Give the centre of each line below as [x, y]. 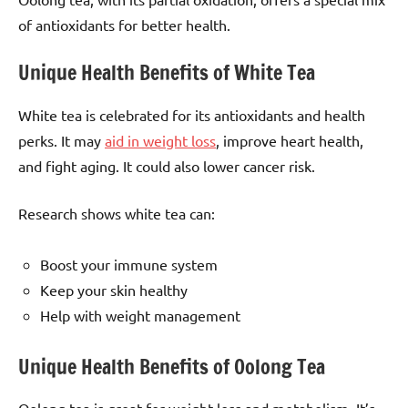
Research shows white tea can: [117, 213]
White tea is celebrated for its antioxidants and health [192, 114]
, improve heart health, [290, 140]
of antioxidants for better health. [124, 25]
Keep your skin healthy [114, 289]
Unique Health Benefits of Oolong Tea [172, 366]
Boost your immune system [129, 264]
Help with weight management [140, 315]
